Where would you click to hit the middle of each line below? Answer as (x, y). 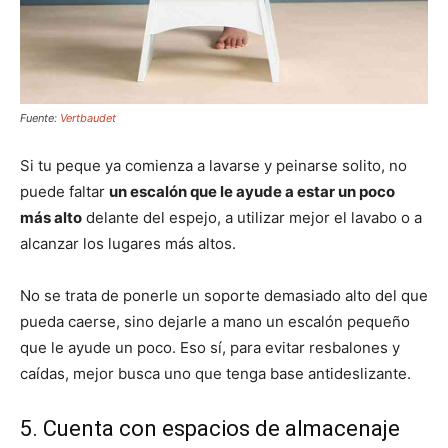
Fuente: (40, 117)
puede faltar (64, 191)
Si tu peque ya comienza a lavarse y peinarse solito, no (213, 165)
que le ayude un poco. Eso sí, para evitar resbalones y (210, 347)
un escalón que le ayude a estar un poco (252, 191)
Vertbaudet (88, 117)
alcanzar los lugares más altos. (128, 243)
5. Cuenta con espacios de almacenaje (210, 428)
